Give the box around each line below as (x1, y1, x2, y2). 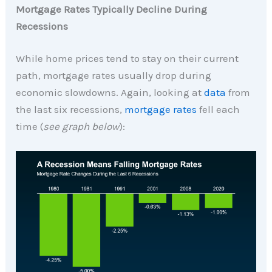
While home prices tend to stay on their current (16, 52, 239, 65)
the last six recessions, (16, 103, 125, 116)
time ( (16, 120, 44, 133)
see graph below (43, 120, 120, 133)
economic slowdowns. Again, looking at (16, 86, 205, 99)
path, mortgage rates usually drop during (16, 69, 212, 82)
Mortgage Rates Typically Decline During (16, 2, 208, 15)
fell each (197, 103, 240, 116)
